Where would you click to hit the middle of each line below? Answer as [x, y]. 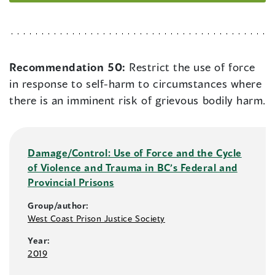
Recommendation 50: [69, 67]
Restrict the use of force [192, 67]
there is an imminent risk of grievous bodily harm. [138, 100]
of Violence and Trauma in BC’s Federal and [133, 168]
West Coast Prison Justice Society [96, 219]
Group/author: [59, 206]
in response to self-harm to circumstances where [136, 84]
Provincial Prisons [71, 182]
